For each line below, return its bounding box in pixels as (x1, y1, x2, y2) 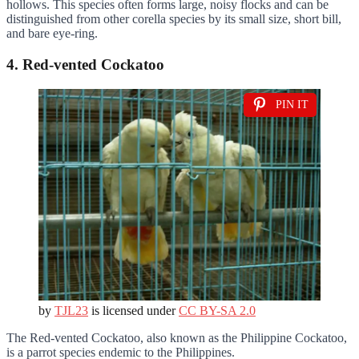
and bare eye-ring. (6, 26, 98, 41)
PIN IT (276, 98, 309, 111)
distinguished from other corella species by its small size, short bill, (6, 12, 341, 26)
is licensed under (88, 303, 179, 317)
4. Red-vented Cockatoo (6, 55, 164, 73)
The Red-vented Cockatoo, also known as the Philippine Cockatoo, (6, 330, 347, 345)
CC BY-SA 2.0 (179, 303, 256, 317)
